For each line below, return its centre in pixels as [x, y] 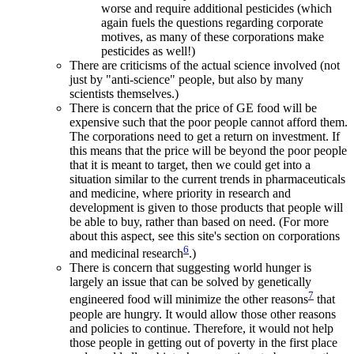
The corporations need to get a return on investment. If [205, 136]
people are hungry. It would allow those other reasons [203, 314]
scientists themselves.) [124, 93]
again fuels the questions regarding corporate [212, 22]
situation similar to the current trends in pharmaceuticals [207, 179]
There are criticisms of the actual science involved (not [205, 65]
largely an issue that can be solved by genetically [190, 282]
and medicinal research [126, 254]
